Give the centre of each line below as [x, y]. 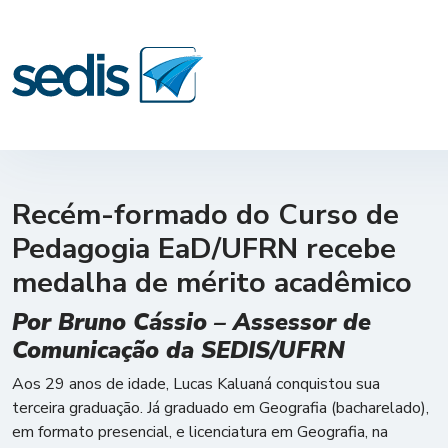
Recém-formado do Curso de [205, 214]
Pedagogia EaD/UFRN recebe [204, 248]
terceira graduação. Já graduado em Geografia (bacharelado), [220, 408]
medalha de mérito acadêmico [212, 282]
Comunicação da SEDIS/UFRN [178, 350]
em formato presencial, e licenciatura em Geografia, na [200, 432]
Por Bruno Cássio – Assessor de [191, 322]
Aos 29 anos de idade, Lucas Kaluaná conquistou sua [196, 384]
